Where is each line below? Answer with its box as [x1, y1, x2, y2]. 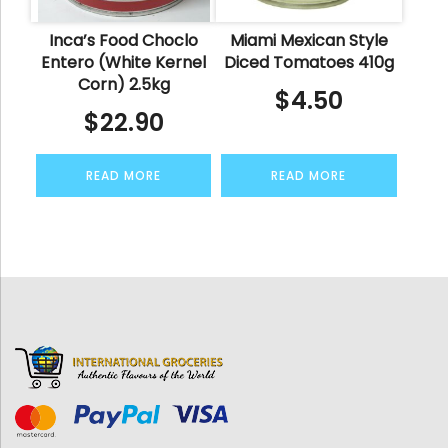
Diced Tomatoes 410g [223, 50, 394, 74]
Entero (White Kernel [41, 50, 207, 74]
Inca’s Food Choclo [49, 28, 199, 52]
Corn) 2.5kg [77, 72, 170, 96]
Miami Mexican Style [229, 28, 388, 52]
